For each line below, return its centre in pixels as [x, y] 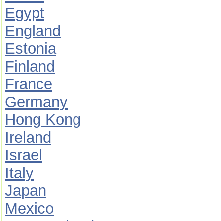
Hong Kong [43, 120]
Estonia [31, 49]
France [29, 84]
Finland [30, 66]
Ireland [28, 137]
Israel [24, 155]
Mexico [29, 208]
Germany [36, 102]
